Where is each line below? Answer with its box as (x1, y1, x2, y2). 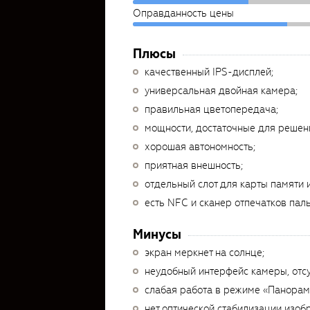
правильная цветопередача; (145, 102, 278, 116)
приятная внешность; (145, 158, 243, 172)
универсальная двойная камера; (145, 84, 298, 98)
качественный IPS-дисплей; (145, 65, 273, 79)
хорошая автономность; (145, 140, 255, 154)
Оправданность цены (133, 6, 234, 20)
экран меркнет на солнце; (145, 246, 264, 259)
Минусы (133, 226, 181, 243)
